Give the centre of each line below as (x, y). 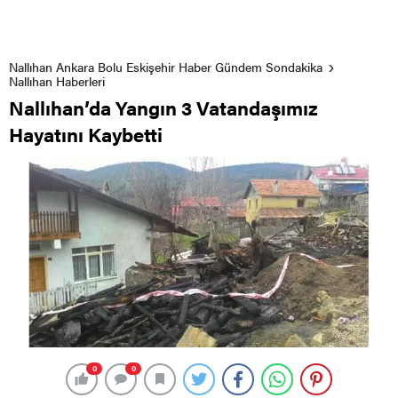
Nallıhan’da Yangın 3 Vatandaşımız (163, 107)
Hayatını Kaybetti (86, 133)
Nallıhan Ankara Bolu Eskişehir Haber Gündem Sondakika (166, 66)
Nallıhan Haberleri (57, 80)
